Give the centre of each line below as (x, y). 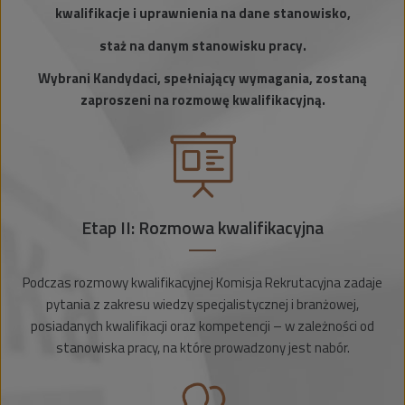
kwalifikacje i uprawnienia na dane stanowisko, (202, 14)
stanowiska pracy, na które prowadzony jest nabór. (202, 348)
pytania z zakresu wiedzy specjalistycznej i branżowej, (202, 305)
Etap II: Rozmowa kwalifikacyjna (202, 228)
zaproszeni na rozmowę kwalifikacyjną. (202, 100)
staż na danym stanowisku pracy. (202, 46)
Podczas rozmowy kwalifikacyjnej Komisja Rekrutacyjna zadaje (202, 283)
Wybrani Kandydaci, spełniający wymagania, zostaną (202, 79)
